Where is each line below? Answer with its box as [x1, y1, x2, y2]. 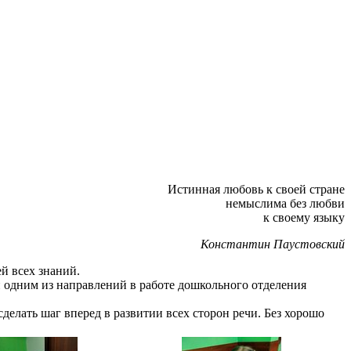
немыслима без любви [226, 196, 345, 210]
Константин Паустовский [201, 237, 345, 251]
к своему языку [263, 210, 345, 224]
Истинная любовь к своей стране [168, 182, 345, 196]
